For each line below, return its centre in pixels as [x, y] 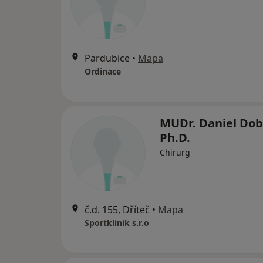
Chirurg [175, 153]
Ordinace [103, 72]
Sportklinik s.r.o [117, 223]
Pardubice [107, 58]
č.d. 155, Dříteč [117, 210]
